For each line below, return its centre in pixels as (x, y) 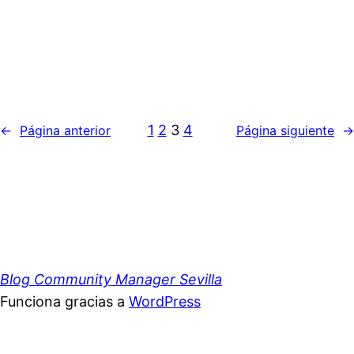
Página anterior (65, 130)
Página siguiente (285, 130)
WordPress (165, 301)
